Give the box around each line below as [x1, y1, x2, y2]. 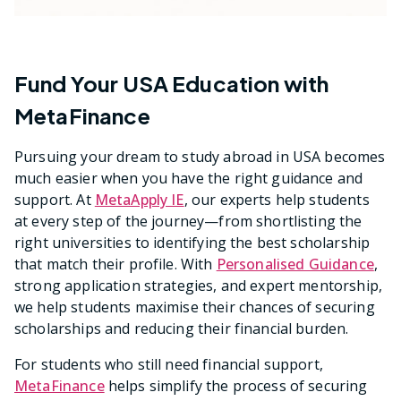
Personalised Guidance [216, 253, 374, 274]
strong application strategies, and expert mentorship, [14, 275, 382, 295]
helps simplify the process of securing [104, 375, 368, 396]
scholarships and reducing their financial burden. [14, 318, 349, 338]
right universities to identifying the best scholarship [14, 232, 371, 252]
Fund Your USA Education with [14, 69, 329, 97]
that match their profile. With [14, 253, 217, 274]
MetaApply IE [94, 189, 184, 209]
